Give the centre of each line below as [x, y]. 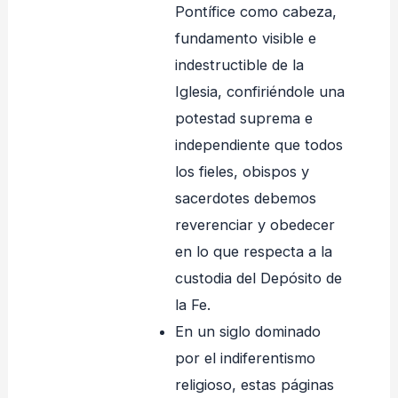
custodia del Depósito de [258, 279]
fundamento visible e [245, 39]
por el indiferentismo [245, 358]
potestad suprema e [243, 119]
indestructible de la [239, 65]
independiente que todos [259, 145]
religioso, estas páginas [254, 385]
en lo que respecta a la [253, 252]
